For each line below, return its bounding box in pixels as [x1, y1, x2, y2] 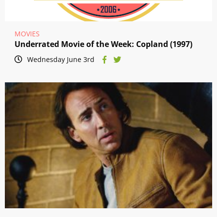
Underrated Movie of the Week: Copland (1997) [15, 39, 192, 50]
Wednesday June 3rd [27, 55, 94, 64]
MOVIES [15, 29, 40, 39]
